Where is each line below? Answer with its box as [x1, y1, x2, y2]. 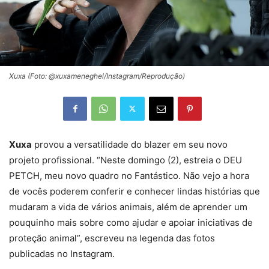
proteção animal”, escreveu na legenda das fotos [9, 232, 215, 244]
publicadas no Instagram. [9, 247, 115, 259]
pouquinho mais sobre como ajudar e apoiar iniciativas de [9, 216, 253, 228]
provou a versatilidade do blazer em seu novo [32, 138, 228, 150]
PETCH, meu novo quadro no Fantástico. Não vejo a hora [9, 169, 249, 181]
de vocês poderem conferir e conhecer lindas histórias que [9, 185, 260, 197]
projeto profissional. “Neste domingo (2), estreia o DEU [9, 154, 242, 166]
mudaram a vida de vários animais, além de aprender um [9, 201, 247, 213]
